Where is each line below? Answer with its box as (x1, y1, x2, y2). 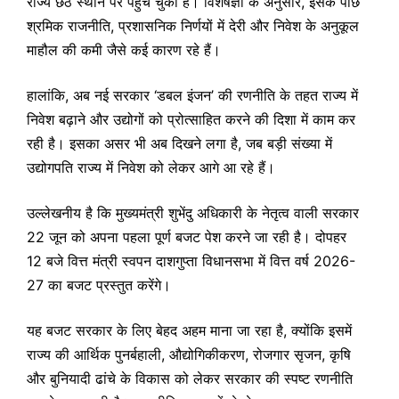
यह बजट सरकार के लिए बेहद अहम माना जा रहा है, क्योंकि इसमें (27, 321, 352, 339)
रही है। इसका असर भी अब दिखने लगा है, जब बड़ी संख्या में (27, 134, 332, 152)
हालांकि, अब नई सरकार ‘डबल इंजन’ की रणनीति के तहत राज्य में (27, 85, 358, 104)
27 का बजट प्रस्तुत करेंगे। (27, 275, 171, 294)
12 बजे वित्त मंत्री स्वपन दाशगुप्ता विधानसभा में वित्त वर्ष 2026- (27, 251, 355, 270)
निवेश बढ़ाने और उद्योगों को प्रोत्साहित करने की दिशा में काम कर (27, 110, 355, 128)
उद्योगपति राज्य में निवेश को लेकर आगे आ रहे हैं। (27, 158, 275, 176)
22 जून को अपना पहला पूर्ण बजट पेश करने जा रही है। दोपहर (27, 227, 346, 246)
